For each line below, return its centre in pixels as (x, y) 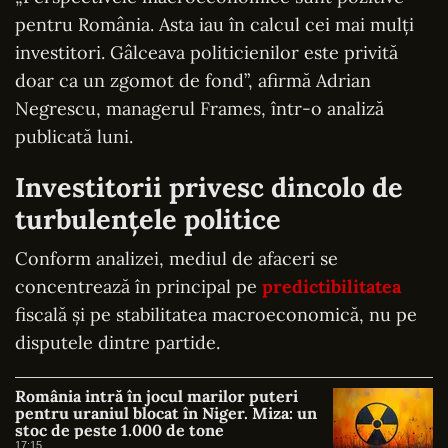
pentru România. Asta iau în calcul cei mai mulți (214, 24)
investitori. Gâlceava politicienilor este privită (206, 52)
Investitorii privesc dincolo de (209, 186)
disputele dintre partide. (117, 342)
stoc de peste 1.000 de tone (119, 429)
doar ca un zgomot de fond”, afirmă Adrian (193, 80)
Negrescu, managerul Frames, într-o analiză (199, 108)
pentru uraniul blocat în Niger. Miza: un (166, 412)
